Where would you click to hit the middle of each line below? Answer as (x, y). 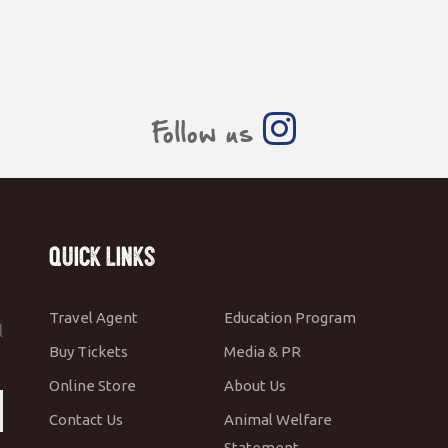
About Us (255, 385)
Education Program (290, 317)
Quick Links (102, 256)
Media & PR (262, 351)
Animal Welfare (278, 419)
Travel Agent (93, 317)
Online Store (92, 385)
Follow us (207, 132)
